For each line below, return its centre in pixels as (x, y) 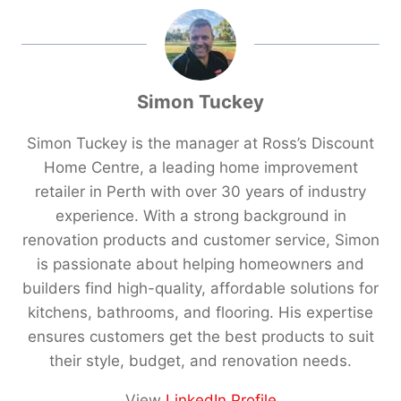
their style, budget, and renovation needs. (200, 361)
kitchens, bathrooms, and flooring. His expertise (200, 313)
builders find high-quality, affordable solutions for (200, 289)
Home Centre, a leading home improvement (200, 168)
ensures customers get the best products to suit (200, 337)
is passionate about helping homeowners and (200, 264)
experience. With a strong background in (200, 216)
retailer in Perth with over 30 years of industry (200, 192)
